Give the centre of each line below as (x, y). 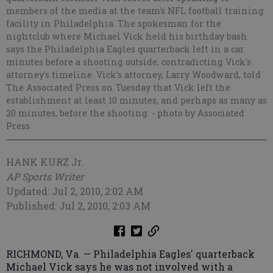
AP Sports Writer (45, 177)
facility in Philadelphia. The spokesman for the (114, 24)
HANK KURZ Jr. (45, 162)
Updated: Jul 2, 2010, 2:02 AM (75, 191)
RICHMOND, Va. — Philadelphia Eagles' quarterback (130, 254)
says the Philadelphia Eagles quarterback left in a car (125, 49)
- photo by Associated (198, 113)
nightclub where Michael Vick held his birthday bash (127, 37)
